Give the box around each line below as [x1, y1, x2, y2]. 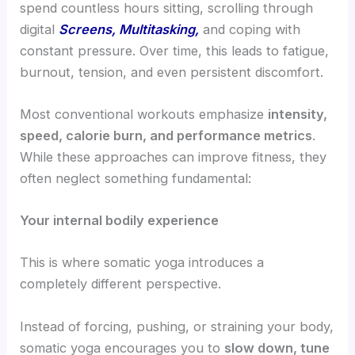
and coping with [199, 21, 301, 37]
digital [20, 21, 59, 37]
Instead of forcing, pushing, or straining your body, [20, 318, 334, 334]
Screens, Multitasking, [59, 21, 200, 37]
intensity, [268, 105, 328, 122]
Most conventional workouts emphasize [20, 105, 269, 122]
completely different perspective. [20, 276, 222, 292]
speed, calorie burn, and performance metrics [20, 127, 313, 143]
